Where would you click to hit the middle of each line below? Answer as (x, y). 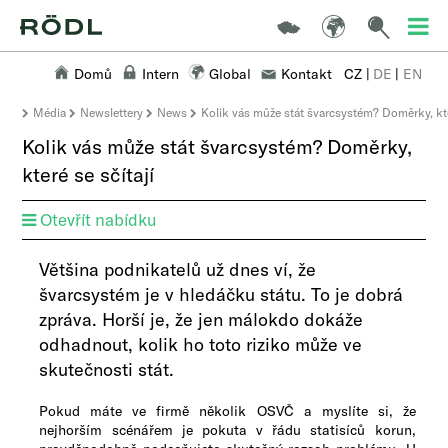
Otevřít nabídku (99, 219)
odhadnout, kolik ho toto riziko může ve (201, 344)
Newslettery (112, 112)
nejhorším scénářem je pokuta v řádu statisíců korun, (227, 429)
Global (229, 73)
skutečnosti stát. (107, 369)
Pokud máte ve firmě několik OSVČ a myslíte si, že (227, 410)
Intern (160, 73)
